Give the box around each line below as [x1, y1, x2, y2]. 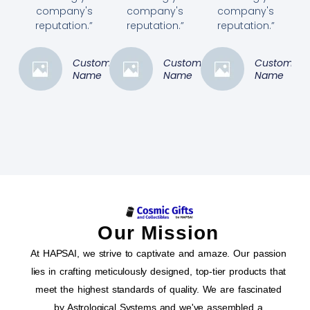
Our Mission [98, 221, 219, 244]
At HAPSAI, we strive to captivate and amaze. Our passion [30, 247, 286, 259]
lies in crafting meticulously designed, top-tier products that [30, 265, 286, 277]
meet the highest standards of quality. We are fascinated [35, 283, 282, 295]
